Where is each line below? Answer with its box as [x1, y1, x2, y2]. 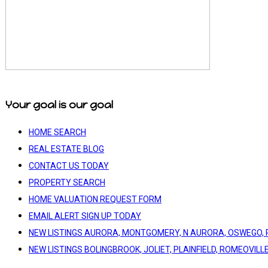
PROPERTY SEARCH [29, 177, 105, 187]
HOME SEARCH [29, 127, 86, 137]
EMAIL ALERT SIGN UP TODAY [29, 211, 141, 221]
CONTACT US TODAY [29, 160, 109, 170]
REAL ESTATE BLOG [29, 144, 104, 154]
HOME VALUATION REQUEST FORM [29, 194, 162, 204]
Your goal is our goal [5, 98, 113, 111]
